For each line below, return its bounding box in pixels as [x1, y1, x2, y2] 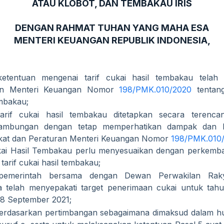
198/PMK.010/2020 [119, 84, 192, 94]
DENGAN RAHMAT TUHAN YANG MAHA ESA [15, 22, 209, 33]
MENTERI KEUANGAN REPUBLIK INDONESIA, [13, 34, 210, 45]
